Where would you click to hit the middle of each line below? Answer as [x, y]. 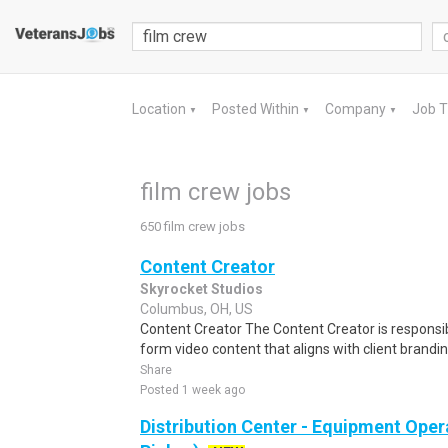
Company [357, 109]
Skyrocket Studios [201, 289]
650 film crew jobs [192, 226]
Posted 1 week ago [192, 390]
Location [160, 109]
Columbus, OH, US [196, 309]
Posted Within [257, 109]
